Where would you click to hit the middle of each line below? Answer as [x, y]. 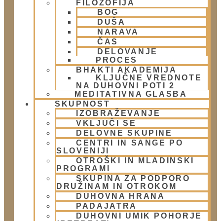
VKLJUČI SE [106, 123]
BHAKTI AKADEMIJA [127, 70]
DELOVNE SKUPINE [124, 133]
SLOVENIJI [83, 150]
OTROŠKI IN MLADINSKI [135, 160]
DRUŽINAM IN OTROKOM [117, 186]
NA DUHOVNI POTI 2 [126, 85]
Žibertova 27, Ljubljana [42, 56]
